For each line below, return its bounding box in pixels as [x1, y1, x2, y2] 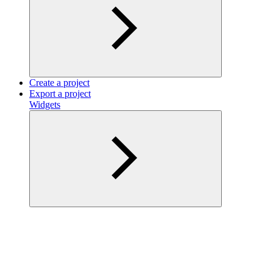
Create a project [29, 77, 90, 88]
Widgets [29, 99, 60, 110]
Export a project [29, 88, 91, 99]
